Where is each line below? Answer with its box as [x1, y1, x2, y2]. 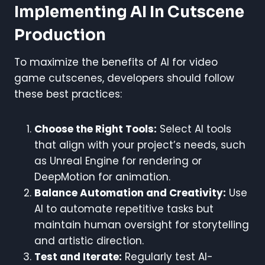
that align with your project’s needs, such [34, 137, 245, 152]
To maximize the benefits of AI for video [14, 54, 218, 69]
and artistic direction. [34, 233, 144, 248]
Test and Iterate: [34, 249, 122, 264]
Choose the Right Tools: [34, 121, 157, 136]
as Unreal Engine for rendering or [34, 153, 202, 168]
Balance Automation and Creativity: [34, 185, 226, 200]
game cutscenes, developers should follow [14, 70, 234, 85]
